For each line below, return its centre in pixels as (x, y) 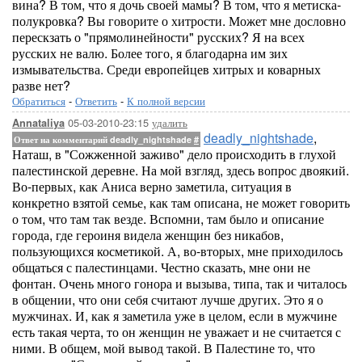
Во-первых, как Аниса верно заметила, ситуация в (152, 186)
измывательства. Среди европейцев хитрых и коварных (166, 69)
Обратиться (39, 101)
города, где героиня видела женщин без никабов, (148, 235)
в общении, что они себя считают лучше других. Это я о (168, 299)
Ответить (96, 101)
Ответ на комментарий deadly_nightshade (104, 139)
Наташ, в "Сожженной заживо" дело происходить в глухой (174, 154)
